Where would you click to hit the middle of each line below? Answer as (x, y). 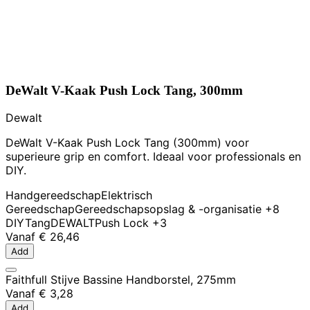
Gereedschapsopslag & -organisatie (168, 209)
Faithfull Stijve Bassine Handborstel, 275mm (121, 280)
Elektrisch (127, 195)
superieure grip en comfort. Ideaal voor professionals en (153, 157)
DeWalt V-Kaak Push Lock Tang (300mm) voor (127, 143)
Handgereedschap (53, 195)
